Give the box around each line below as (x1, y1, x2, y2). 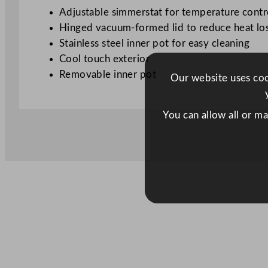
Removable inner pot (59, 69, 156, 80)
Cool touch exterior (59, 54, 150, 65)
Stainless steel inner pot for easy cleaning (59, 38, 250, 49)
